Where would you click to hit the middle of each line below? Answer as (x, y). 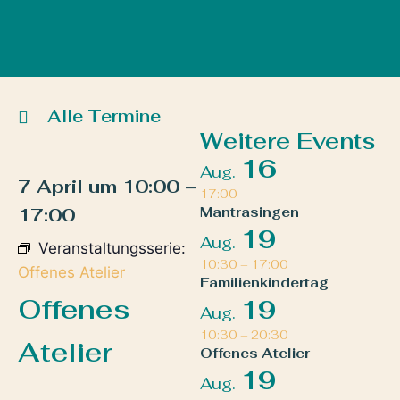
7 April (50, 187)
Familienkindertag (264, 283)
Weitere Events (288, 142)
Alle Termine (104, 117)
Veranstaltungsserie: (112, 249)
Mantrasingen (250, 212)
